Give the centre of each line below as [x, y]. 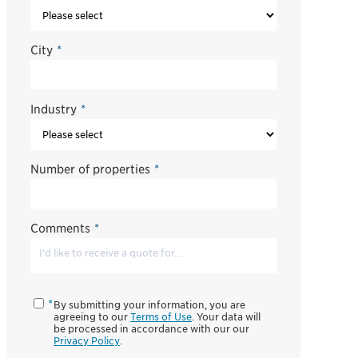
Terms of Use [161, 316]
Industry [53, 109]
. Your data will [227, 316]
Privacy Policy [87, 340]
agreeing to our [92, 316]
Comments [60, 229]
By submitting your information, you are [150, 304]
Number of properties [90, 169]
